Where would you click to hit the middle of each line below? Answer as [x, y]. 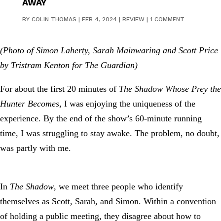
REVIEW [133, 19]
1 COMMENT [167, 19]
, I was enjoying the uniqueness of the [127, 103]
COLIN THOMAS [54, 19]
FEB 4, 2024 [99, 19]
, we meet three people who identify [118, 186]
